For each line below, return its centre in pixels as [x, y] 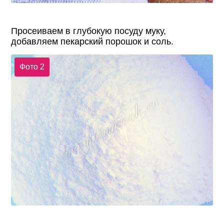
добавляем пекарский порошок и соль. [92, 41]
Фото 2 [32, 66]
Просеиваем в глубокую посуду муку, [89, 31]
